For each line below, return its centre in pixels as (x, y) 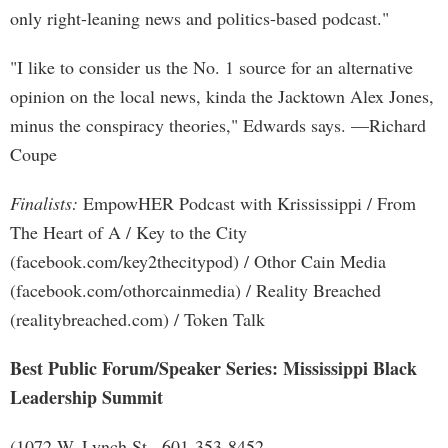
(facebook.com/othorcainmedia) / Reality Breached (195, 290)
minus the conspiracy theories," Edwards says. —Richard (218, 125)
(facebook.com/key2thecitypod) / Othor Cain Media (198, 261)
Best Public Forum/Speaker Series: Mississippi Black (213, 368)
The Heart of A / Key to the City (128, 232)
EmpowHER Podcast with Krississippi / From (247, 203)
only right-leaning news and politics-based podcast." (199, 18)
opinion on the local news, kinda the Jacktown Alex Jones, (222, 96)
